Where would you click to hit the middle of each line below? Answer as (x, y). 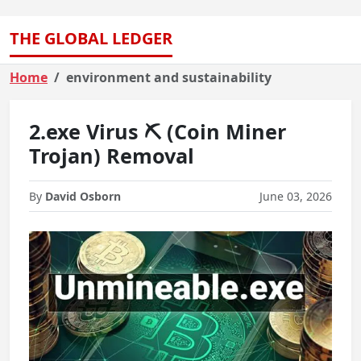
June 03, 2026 (296, 196)
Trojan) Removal (112, 156)
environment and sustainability (169, 77)
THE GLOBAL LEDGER (91, 38)
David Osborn (83, 196)
